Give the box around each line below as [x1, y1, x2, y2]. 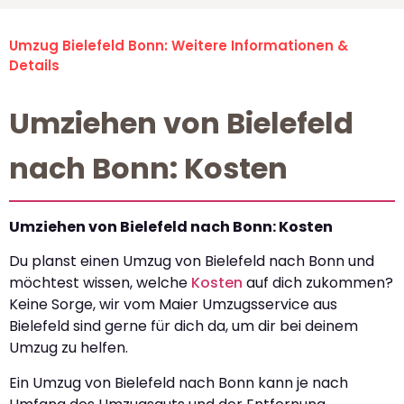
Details [9, 56, 60, 76]
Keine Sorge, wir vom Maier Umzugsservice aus [9, 294, 337, 316]
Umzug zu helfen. [9, 337, 128, 359]
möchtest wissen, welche [9, 272, 191, 294]
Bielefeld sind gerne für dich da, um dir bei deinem [9, 316, 358, 337]
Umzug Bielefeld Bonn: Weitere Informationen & [9, 36, 348, 56]
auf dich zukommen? [243, 272, 393, 294]
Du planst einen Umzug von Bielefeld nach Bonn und [9, 251, 374, 272]
